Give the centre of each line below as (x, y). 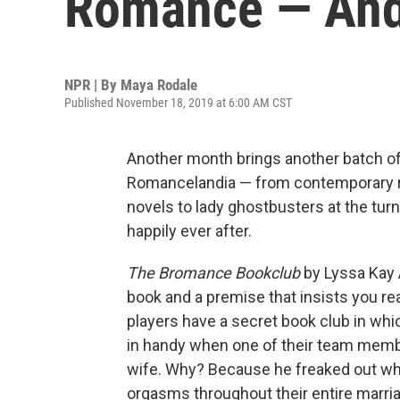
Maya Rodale (159, 85)
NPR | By (92, 85)
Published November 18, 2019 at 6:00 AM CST (178, 103)
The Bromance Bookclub (213, 273)
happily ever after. (189, 231)
